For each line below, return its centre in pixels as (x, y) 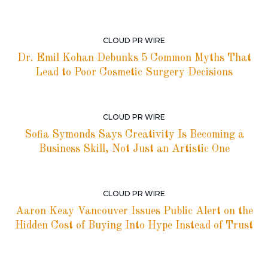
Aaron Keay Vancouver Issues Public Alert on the (134, 211)
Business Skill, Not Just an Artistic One (134, 149)
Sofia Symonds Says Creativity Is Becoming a (134, 134)
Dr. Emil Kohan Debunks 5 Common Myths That (134, 58)
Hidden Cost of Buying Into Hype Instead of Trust (134, 225)
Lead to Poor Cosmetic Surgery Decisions (134, 72)
